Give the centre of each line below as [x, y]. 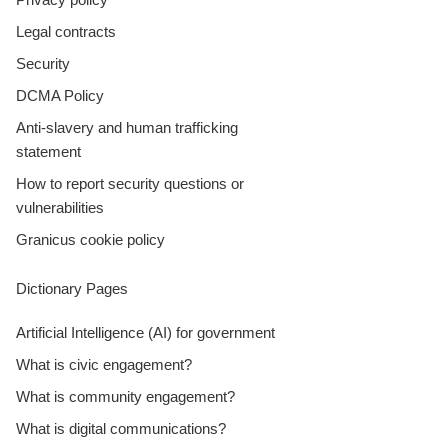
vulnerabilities [60, 207]
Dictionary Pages [72, 288]
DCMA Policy [60, 95]
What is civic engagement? [104, 364]
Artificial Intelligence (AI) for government [145, 332]
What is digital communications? [121, 428]
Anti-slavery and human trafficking [127, 127]
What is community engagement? [125, 396]
